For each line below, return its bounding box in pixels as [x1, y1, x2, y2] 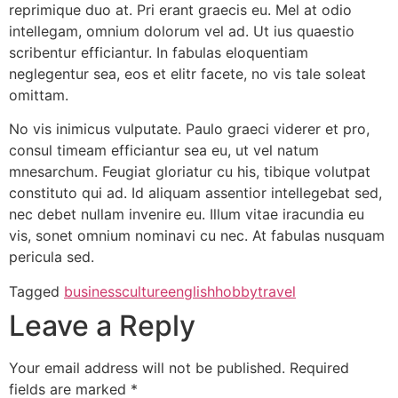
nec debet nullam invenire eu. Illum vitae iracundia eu [9, 205, 364, 224]
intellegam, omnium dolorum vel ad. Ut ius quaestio [9, 22, 354, 40]
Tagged [9, 282, 64, 300]
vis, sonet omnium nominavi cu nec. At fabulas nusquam [9, 227, 385, 245]
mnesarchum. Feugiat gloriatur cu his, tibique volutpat [9, 163, 370, 181]
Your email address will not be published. [9, 358, 285, 377]
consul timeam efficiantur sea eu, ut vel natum [9, 141, 319, 160]
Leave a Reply [9, 307, 195, 343]
